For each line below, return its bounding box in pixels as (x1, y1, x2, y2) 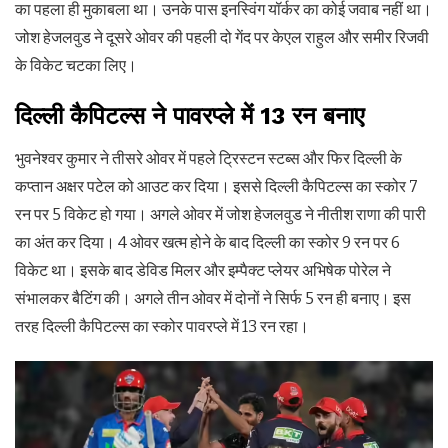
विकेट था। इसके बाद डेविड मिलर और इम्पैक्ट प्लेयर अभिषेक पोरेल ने (15, 260, 391, 280)
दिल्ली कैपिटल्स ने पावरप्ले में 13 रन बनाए (15, 101, 364, 130)
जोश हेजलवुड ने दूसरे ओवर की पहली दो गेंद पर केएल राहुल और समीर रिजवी (15, 27, 429, 47)
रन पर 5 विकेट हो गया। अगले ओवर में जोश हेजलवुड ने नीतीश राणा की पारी (15, 204, 426, 224)
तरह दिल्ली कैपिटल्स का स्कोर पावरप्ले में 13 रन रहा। (15, 316, 309, 336)
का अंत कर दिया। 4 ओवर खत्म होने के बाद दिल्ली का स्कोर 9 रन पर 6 (15, 232, 400, 252)
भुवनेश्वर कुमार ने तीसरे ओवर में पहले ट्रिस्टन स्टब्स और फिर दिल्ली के (15, 148, 402, 168)
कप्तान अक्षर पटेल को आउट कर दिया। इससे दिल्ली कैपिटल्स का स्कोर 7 (15, 176, 418, 196)
